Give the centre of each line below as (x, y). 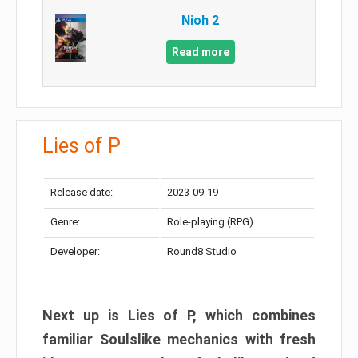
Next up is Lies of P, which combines (179, 316)
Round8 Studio (202, 252)
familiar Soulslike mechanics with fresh (179, 340)
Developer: (75, 252)
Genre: (65, 222)
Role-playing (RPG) (210, 222)
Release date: (82, 193)
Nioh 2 (201, 21)
